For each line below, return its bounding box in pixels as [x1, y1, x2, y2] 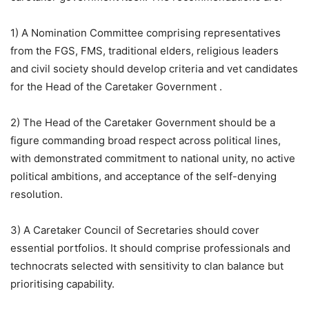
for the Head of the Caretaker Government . [10, 79, 225, 93]
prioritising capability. [10, 277, 114, 290]
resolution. [10, 187, 63, 201]
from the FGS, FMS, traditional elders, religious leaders [10, 43, 279, 57]
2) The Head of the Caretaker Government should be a [10, 115, 275, 129]
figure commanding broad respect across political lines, [10, 133, 281, 147]
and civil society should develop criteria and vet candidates [10, 61, 298, 75]
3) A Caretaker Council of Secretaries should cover [10, 223, 259, 237]
